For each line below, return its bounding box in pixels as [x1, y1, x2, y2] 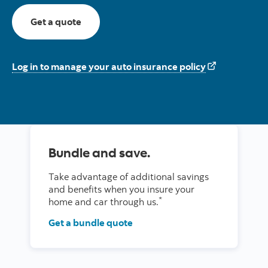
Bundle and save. [48, 144, 150, 160]
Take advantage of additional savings [48, 170, 209, 182]
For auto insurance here [81, 15, 187, 27]
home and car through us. [48, 196, 159, 208]
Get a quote [31, 16, 81, 28]
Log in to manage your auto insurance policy [12, 60, 206, 72]
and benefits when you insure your [48, 183, 194, 195]
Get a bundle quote [48, 217, 133, 229]
